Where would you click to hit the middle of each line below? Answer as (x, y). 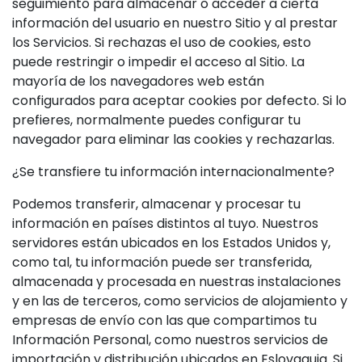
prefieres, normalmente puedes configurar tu (156, 120)
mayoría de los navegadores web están (138, 81)
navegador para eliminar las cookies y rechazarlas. (173, 139)
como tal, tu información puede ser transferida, (162, 262)
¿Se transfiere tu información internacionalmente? (173, 172)
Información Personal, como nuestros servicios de (170, 340)
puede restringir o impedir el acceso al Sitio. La (158, 62)
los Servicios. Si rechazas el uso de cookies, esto (162, 42)
